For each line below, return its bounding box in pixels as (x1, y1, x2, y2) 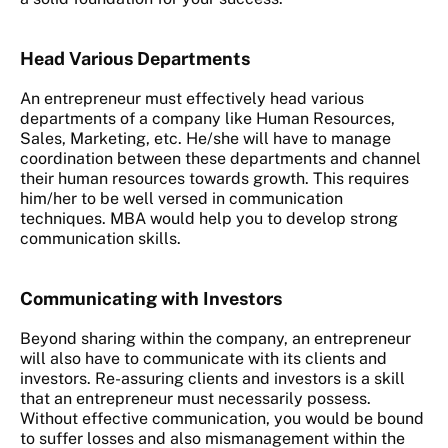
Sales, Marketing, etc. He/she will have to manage (20, 129, 391, 149)
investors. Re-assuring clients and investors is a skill (20, 369, 405, 389)
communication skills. (20, 229, 181, 249)
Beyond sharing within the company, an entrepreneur (20, 329, 411, 349)
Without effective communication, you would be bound (20, 409, 424, 429)
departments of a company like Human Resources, (20, 109, 395, 129)
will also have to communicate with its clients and (20, 349, 387, 369)
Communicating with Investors (20, 288, 282, 310)
